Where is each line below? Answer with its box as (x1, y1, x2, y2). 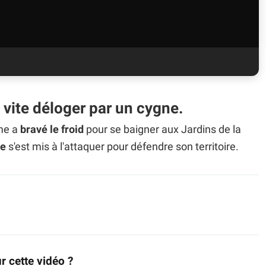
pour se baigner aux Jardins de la (84, 123, 241, 136)
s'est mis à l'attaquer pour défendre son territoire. (6, 141, 239, 153)
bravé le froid (20, 123, 84, 136)
